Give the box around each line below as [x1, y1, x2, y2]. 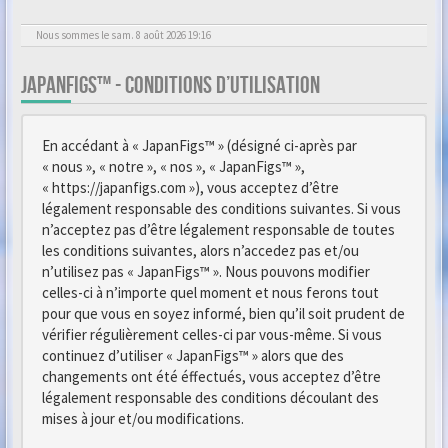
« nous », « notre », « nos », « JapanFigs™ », [42, 157, 305, 176]
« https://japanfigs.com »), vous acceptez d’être [42, 178, 339, 197]
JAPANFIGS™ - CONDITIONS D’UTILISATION [21, 71, 320, 100]
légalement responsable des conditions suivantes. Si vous [42, 199, 401, 218]
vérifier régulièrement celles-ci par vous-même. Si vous [42, 325, 382, 344]
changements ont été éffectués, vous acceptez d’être [42, 367, 381, 386]
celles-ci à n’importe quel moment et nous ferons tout [42, 283, 379, 302]
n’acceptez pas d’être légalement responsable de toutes [42, 220, 395, 239]
